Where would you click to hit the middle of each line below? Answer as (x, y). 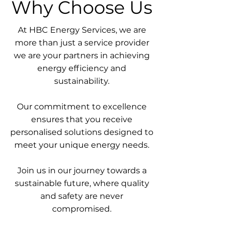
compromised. (82, 209)
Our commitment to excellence (82, 107)
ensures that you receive (82, 119)
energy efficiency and (82, 68)
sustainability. (82, 81)
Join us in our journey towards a (82, 170)
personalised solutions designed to (82, 132)
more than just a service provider (82, 43)
